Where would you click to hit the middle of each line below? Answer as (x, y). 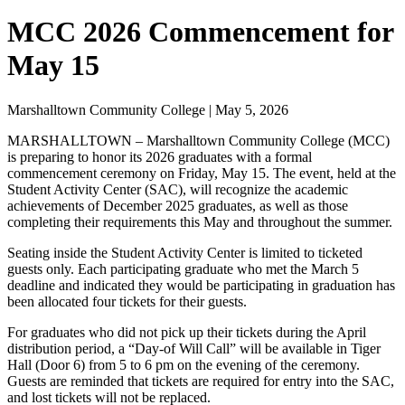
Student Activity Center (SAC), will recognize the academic (178, 189)
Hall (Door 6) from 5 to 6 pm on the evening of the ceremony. (184, 364)
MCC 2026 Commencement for (200, 32)
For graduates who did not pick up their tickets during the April (187, 332)
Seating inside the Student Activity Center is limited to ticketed (185, 252)
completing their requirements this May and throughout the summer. (200, 221)
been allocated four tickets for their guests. (127, 301)
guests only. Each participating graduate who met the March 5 (183, 268)
